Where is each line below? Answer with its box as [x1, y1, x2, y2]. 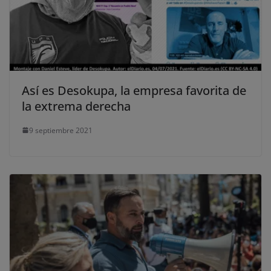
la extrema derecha [22, 97, 131, 114]
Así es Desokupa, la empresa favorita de [22, 82, 246, 99]
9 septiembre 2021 [29, 125, 93, 135]
